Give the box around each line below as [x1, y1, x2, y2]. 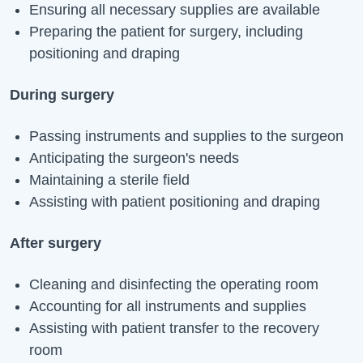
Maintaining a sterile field [29, 171, 190, 188]
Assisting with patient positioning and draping [29, 193, 320, 210]
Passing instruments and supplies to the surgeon [29, 127, 344, 144]
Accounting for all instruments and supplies [29, 297, 306, 314]
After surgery [10, 234, 101, 251]
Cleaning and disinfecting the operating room [29, 275, 318, 293]
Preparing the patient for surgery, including [29, 23, 303, 40]
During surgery [10, 86, 114, 103]
